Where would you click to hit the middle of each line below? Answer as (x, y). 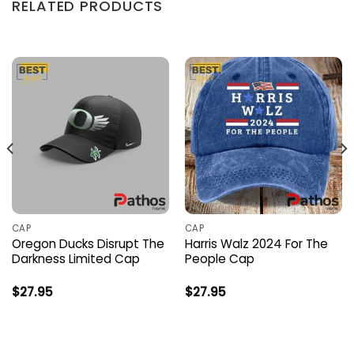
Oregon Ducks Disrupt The (88, 243)
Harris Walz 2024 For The (256, 243)
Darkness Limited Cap (75, 258)
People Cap (219, 258)
